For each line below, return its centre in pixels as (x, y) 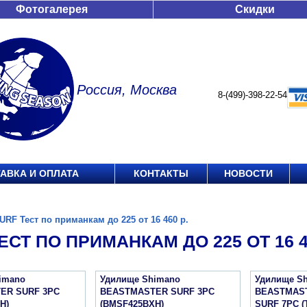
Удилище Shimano (140, 279)
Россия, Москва (127, 90)
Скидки (255, 9)
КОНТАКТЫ (161, 173)
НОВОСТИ (248, 173)
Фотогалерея (52, 9)
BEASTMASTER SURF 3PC (157, 292)
